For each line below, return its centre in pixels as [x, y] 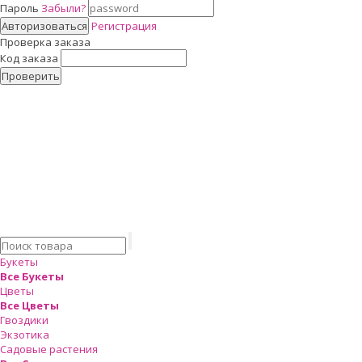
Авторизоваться [44, 26]
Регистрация [124, 26]
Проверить [31, 76]
